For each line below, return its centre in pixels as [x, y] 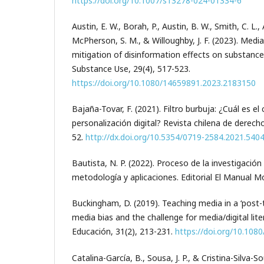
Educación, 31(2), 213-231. [123, 232]
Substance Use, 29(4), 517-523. [131, 69]
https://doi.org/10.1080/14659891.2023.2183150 [164, 83]
